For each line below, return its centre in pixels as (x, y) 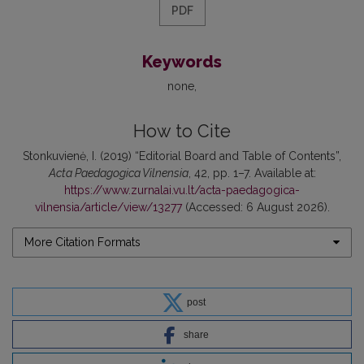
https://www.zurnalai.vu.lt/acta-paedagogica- (182, 190)
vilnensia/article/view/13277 (108, 207)
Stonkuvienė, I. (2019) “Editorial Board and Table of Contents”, (182, 156)
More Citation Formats (82, 242)
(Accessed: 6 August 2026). (256, 207)
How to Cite (182, 131)
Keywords (182, 61)
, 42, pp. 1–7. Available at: (252, 173)
